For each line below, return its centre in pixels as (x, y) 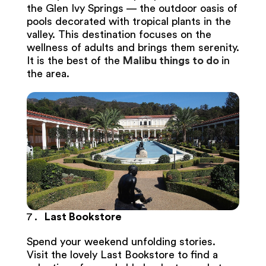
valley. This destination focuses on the (119, 34)
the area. (49, 73)
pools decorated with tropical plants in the (129, 21)
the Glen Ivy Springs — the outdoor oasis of (132, 8)
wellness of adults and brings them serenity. (133, 47)
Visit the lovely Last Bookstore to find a (122, 255)
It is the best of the (75, 60)
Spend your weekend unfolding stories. (121, 242)
